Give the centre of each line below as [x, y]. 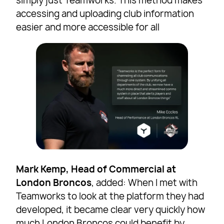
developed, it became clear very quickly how [111, 209]
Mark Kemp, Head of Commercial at [96, 169]
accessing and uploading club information [105, 14]
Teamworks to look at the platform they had [110, 196]
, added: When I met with [145, 182]
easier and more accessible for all [88, 27]
